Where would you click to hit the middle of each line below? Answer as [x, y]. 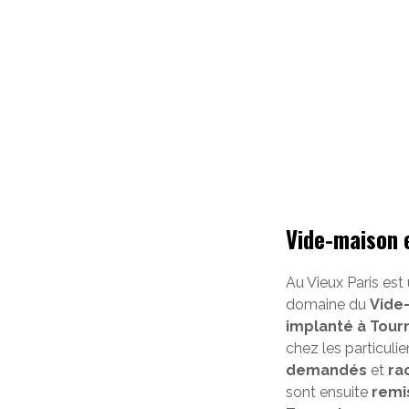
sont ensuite [329, 392]
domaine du [328, 304]
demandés [327, 370]
